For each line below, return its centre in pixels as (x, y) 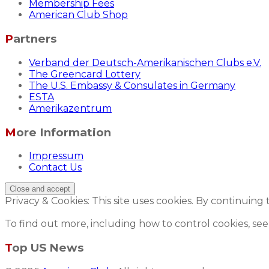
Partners (35, 39)
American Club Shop (78, 15)
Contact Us (55, 168)
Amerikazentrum (70, 108)
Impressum (56, 156)
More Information (64, 132)
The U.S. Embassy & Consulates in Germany (132, 85)
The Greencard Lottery (85, 74)
